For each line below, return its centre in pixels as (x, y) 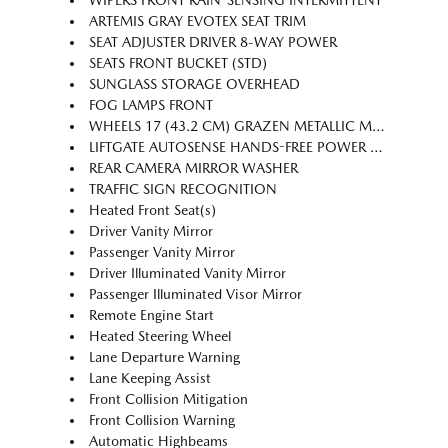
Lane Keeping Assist (150, 378)
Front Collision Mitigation (168, 399)
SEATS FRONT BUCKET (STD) (178, 63)
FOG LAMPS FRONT (151, 105)
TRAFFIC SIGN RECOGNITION (183, 189)
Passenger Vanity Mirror (162, 252)
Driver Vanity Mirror (151, 231)
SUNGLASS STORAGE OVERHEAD (194, 84)
